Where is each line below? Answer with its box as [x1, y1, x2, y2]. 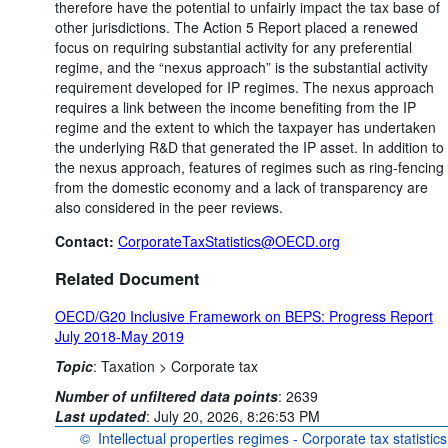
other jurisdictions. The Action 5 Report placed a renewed [54, 16, 418, 37]
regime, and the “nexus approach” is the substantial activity [54, 56, 428, 77]
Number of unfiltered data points [54, 386, 278, 407]
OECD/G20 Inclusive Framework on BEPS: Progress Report [54, 306, 433, 327]
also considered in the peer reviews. [54, 196, 283, 217]
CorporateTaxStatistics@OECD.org [117, 230, 340, 251]
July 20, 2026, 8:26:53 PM [153, 406, 320, 427]
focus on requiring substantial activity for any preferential [54, 36, 412, 57]
